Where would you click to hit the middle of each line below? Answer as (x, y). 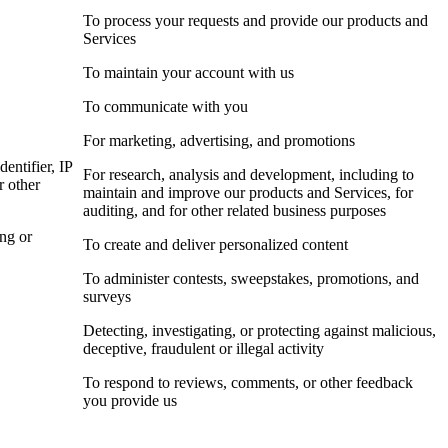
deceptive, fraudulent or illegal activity (203, 349)
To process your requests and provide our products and (255, 21)
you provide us (130, 401)
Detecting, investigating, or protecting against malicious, (259, 331)
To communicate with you (165, 107)
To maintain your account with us (188, 73)
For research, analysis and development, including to (248, 175)
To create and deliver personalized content (215, 245)
